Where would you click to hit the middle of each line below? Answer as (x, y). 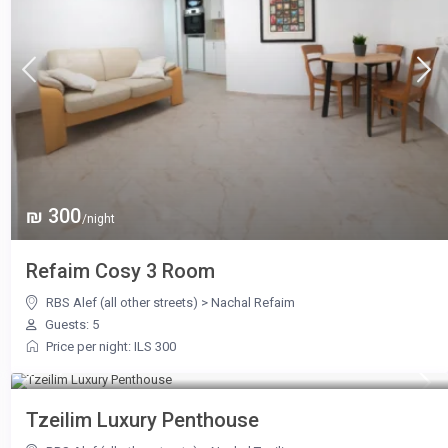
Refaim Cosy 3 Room (120, 270)
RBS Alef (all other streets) (121, 302)
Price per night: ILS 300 (110, 346)
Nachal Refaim (252, 302)
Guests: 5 (70, 324)
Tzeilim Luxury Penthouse (142, 419)
